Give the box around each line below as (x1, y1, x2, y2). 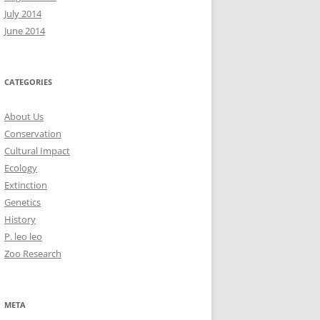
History (4, 212, 36, 226)
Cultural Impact (4, 144, 70, 157)
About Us (4, 109, 44, 123)
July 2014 (4, 6, 41, 20)
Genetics (4, 195, 41, 209)
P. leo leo (4, 229, 42, 243)
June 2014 (4, 24, 45, 37)
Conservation (4, 126, 61, 140)
